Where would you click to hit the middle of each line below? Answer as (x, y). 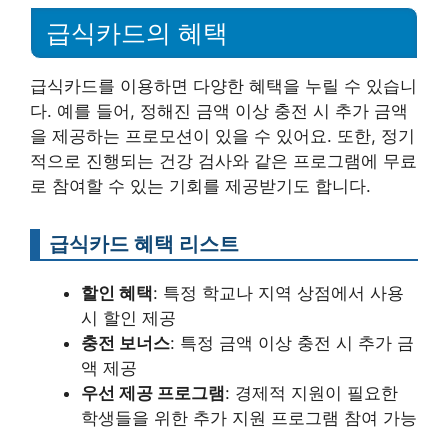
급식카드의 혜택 (137, 32)
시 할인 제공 (128, 317)
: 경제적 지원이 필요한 (311, 392)
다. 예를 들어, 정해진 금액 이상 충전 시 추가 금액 (219, 110)
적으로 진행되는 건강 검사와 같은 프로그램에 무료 (223, 160)
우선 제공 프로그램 (153, 392)
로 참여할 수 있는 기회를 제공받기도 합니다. (200, 185)
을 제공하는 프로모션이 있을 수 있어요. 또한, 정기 (222, 135)
